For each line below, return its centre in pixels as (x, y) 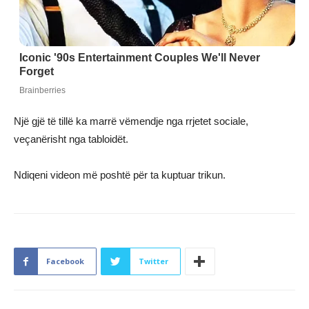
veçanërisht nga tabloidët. (71, 139)
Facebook (65, 261)
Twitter (153, 261)
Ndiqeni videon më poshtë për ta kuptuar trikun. (120, 175)
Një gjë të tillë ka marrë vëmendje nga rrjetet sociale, (131, 121)
